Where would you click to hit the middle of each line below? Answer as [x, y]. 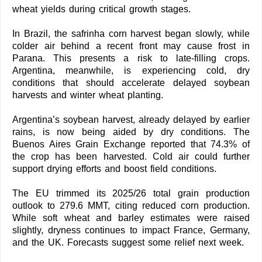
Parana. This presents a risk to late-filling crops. [131, 58]
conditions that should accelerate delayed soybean [131, 82]
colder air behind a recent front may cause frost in [131, 46]
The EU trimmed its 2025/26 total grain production [131, 193]
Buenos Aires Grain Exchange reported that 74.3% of [131, 144]
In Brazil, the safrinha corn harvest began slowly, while [131, 33]
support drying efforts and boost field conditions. [114, 168]
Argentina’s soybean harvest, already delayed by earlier [131, 119]
